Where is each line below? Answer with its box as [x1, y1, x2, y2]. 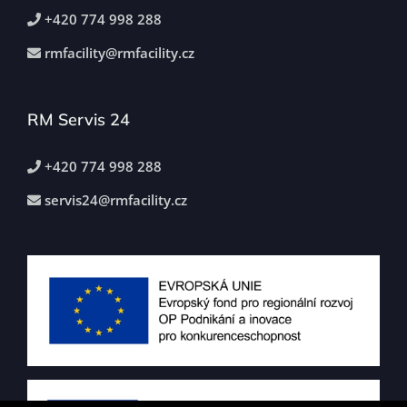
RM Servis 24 [27, 109, 130, 131]
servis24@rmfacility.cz [45, 191, 187, 210]
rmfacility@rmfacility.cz [45, 44, 194, 63]
